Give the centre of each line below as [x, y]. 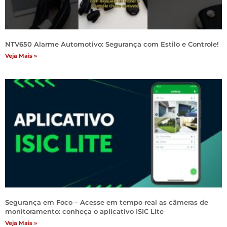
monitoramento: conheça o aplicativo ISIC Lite [84, 212]
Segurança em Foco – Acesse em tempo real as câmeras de [107, 202]
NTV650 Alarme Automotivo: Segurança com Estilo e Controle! [112, 44]
